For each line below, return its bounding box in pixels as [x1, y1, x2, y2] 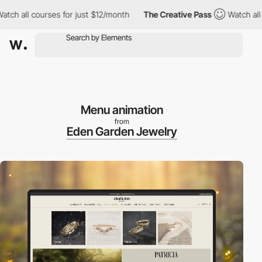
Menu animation [80, 103, 163, 117]
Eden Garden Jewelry [66, 125, 177, 139]
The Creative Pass [119, 9, 188, 19]
